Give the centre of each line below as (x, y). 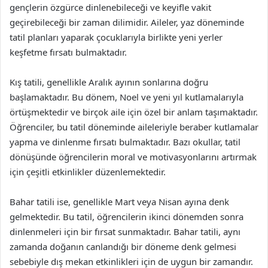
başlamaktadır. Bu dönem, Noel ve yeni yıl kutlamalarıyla (127, 97)
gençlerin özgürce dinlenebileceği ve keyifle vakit (110, 7)
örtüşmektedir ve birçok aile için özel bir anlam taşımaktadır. (134, 112)
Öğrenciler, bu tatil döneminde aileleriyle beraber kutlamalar (134, 127)
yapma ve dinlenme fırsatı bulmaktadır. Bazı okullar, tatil (125, 142)
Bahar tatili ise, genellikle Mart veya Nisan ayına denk (119, 202)
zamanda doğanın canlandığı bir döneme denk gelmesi (123, 246)
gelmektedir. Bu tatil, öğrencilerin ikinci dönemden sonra (127, 217)
